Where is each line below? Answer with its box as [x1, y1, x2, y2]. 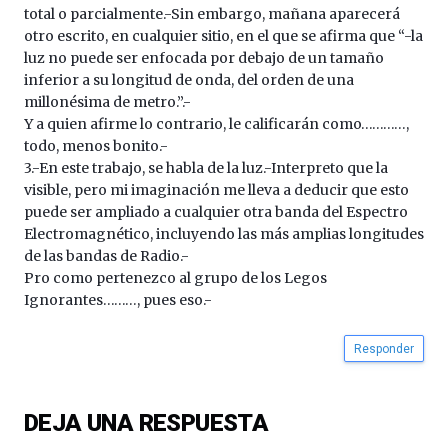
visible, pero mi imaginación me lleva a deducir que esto [24, 181, 409, 200]
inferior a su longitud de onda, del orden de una [24, 71, 354, 90]
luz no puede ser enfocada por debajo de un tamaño [24, 49, 384, 68]
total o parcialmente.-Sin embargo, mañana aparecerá [24, 5, 400, 24]
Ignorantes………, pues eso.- [24, 291, 212, 310]
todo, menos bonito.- [24, 137, 168, 156]
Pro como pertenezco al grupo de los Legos [24, 269, 327, 288]
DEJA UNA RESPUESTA [24, 409, 269, 438]
